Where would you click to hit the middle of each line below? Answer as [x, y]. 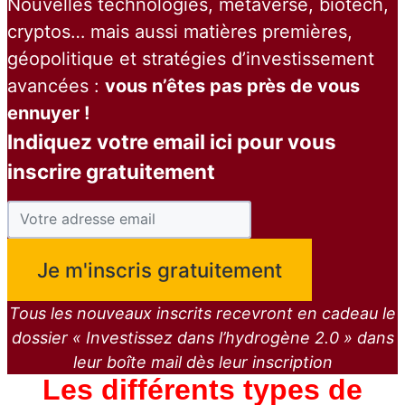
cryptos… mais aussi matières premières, [180, 31]
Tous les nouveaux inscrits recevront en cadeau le [202, 313]
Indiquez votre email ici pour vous [172, 141]
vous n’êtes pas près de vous [232, 85]
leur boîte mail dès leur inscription [202, 362]
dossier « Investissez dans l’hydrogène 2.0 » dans [202, 337]
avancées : [56, 85]
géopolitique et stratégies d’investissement [191, 58]
